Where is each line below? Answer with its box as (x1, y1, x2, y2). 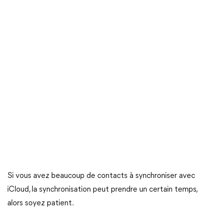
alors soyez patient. (7, 199, 74, 207)
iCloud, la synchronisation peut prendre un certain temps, (7, 186, 197, 194)
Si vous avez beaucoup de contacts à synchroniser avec (7, 172, 195, 180)
